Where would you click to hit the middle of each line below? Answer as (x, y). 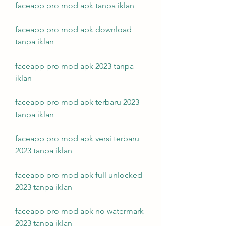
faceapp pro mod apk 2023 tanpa (74, 66)
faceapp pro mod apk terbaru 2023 (77, 102)
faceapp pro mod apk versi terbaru (77, 138)
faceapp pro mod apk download (73, 30)
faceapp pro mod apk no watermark (79, 211)
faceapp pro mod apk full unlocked (79, 175)
